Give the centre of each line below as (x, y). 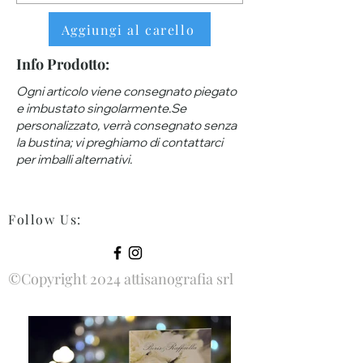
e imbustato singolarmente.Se (101, 108)
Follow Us (43, 219)
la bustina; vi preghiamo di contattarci (120, 142)
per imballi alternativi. (74, 159)
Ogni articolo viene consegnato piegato (126, 91)
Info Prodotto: (63, 64)
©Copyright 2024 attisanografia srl (121, 279)
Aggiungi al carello (128, 29)
